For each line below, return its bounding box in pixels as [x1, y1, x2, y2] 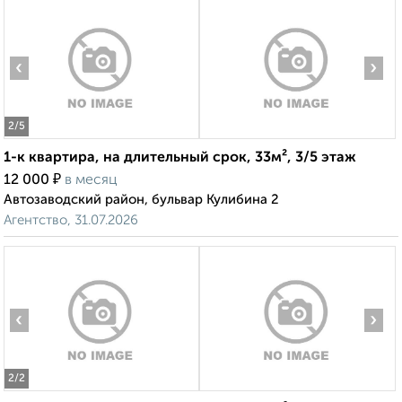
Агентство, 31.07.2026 [4, 214, 138, 228]
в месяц [65, 173, 118, 188]
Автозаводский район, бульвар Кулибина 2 [4, 193, 279, 207]
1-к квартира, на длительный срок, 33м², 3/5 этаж [4, 151, 356, 166]
